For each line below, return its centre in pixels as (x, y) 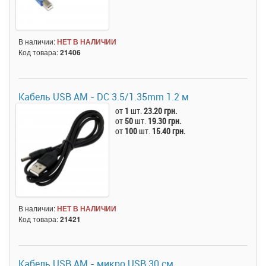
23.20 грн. (161, 111)
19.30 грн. (165, 121)
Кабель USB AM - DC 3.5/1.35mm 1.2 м (104, 97)
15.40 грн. (169, 131)
